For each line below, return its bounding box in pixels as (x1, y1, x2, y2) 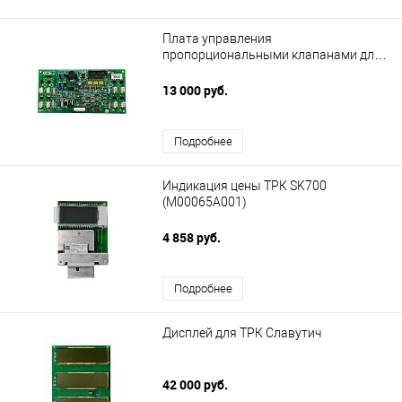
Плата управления (162, 31, 272, 47)
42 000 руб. (162, 376, 231, 394)
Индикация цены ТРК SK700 (162, 179, 327, 194)
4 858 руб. (162, 229, 223, 247)
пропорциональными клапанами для (162, 48, 381, 63)
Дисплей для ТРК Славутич (162, 326, 321, 341)
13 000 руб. (162, 82, 231, 100)
